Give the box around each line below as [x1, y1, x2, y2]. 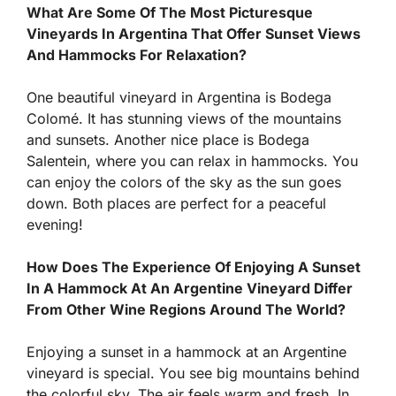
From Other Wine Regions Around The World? [27, 301, 346, 319]
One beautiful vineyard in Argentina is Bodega [27, 88, 331, 107]
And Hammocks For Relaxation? [27, 46, 247, 65]
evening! [27, 216, 83, 234]
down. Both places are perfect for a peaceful [27, 194, 326, 213]
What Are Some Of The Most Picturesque [27, 4, 313, 22]
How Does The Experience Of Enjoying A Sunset [27, 258, 361, 277]
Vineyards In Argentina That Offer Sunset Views [27, 25, 361, 43]
